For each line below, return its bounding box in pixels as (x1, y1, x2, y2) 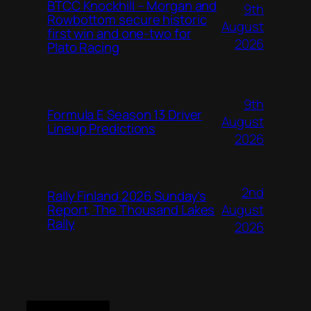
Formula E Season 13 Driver (47, 106, 203, 124)
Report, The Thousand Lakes (47, 201, 215, 219)
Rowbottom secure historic (47, 10, 207, 29)
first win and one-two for (47, 24, 192, 43)
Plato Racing (47, 38, 119, 57)
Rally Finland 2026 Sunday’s (47, 187, 207, 205)
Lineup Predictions (47, 119, 156, 138)
